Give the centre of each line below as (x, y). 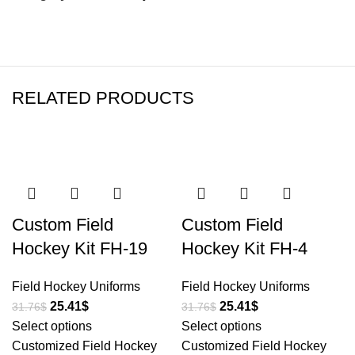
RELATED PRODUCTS (103, 98)
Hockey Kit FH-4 (244, 248)
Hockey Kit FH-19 (80, 248)
